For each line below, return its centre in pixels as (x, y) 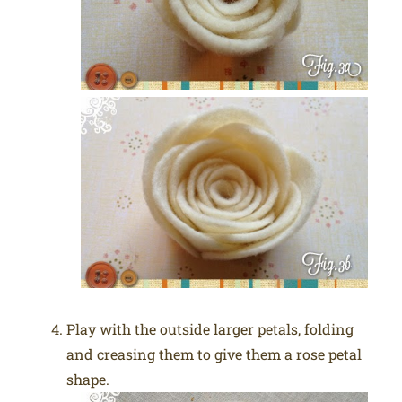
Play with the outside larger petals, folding (210, 329)
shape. (88, 380)
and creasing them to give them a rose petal (214, 354)
